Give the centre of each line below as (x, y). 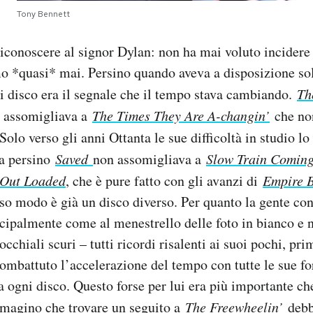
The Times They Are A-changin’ (181, 115)
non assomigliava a (150, 159)
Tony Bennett (43, 14)
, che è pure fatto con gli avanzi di (164, 180)
